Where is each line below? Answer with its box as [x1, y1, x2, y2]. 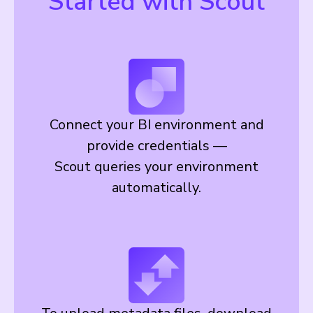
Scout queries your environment [54, 157, 259, 176]
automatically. [112, 178, 201, 197]
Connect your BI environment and [49, 115, 264, 134]
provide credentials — [86, 136, 227, 155]
